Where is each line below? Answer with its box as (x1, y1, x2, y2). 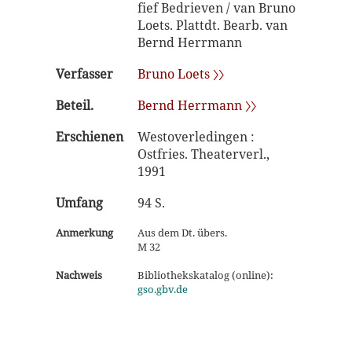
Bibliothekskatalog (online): (137, 268, 273, 282)
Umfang (56, 194, 103, 211)
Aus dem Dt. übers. (137, 225, 227, 240)
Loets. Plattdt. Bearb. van (137, 16, 288, 34)
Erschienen (56, 128, 123, 145)
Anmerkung (56, 225, 113, 240)
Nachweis (56, 268, 102, 282)
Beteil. (56, 97, 93, 114)
